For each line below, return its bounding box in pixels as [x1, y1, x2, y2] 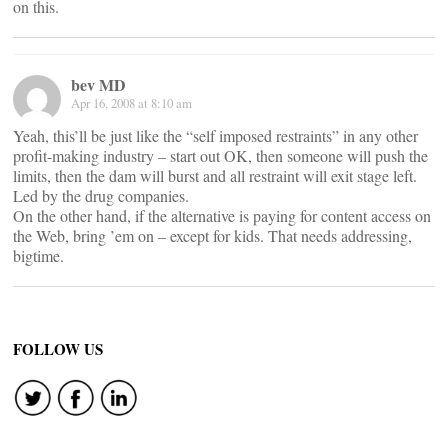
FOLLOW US [13, 338, 103, 360]
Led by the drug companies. [13, 185, 189, 206]
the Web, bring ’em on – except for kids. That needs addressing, [13, 225, 412, 246]
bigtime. [13, 245, 64, 266]
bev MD [71, 73, 126, 96]
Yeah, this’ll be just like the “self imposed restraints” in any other [13, 125, 418, 146]
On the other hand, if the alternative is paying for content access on [13, 205, 431, 226]
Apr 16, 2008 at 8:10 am [71, 94, 192, 112]
